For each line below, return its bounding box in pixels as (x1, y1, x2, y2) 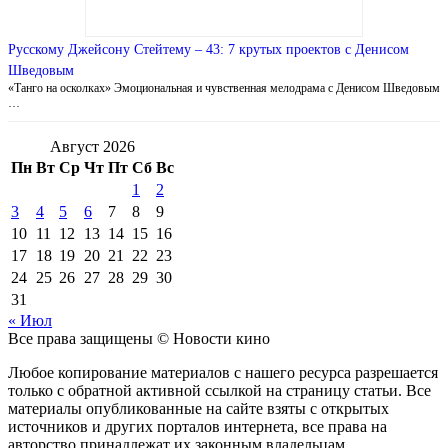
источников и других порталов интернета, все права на (8, 417, 387, 435)
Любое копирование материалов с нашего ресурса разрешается (8, 363, 438, 381)
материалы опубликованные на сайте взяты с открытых (8, 399, 389, 417)
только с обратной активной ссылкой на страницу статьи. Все (8, 381, 431, 399)
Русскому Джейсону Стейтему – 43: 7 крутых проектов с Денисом (8, 41, 409, 57)
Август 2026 (50, 137, 135, 155)
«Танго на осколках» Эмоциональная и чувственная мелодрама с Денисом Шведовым (8, 80, 440, 95)
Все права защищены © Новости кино (8, 329, 270, 347)
